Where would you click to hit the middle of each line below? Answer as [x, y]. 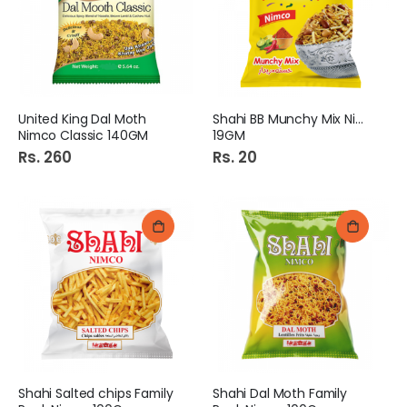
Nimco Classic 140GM [84, 135]
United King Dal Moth [83, 119]
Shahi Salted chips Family [96, 394]
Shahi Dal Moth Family [280, 394]
